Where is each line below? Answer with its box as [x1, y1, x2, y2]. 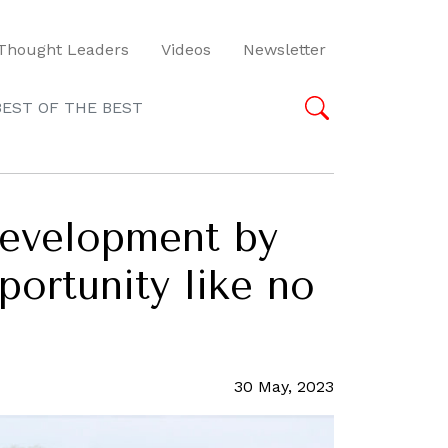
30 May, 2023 [234, 377, 334, 396]
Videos [161, 39, 211, 59]
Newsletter [243, 39, 326, 59]
